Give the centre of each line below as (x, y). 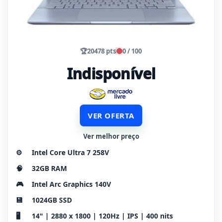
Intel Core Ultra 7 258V (70, 152)
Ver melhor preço (111, 136)
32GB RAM (49, 168)
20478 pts (102, 51)
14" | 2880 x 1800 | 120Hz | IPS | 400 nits (102, 216)
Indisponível (111, 73)
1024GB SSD (52, 200)
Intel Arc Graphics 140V (71, 184)
